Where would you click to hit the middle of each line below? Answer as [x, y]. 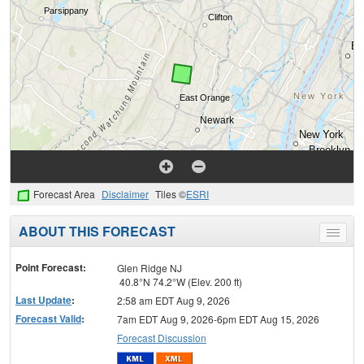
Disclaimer [125, 194]
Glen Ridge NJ [149, 268]
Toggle [347, 236]
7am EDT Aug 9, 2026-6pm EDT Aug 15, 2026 [218, 319]
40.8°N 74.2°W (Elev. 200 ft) [179, 282]
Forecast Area [64, 194]
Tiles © [171, 194]
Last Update [43, 300]
